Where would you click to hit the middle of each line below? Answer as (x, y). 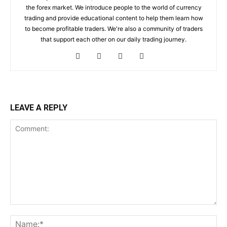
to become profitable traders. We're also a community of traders (113, 29)
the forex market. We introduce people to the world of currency (113, 8)
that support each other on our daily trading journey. (113, 40)
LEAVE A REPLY (39, 108)
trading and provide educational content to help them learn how (113, 18)
